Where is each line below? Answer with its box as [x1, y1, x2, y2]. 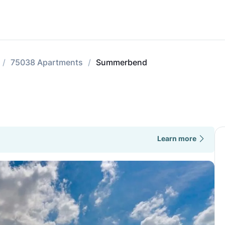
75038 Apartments [11, 57, 83, 67]
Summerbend [96, 57, 147, 67]
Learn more [157, 134, 196, 143]
